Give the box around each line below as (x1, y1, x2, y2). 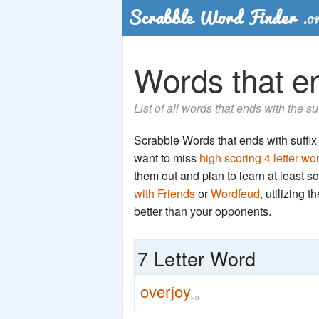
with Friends (134, 185, 195, 202)
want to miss (134, 150, 199, 166)
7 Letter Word (137, 244, 256, 272)
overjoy (140, 280, 192, 302)
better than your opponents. (134, 203, 271, 219)
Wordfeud (211, 185, 260, 202)
